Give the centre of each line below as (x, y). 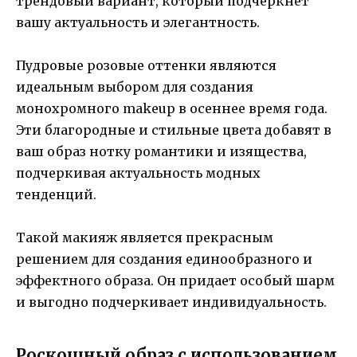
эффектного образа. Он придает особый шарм (175, 281)
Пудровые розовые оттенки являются (146, 66)
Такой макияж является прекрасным (145, 238)
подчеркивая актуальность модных (138, 173)
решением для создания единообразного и (164, 259)
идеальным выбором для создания (135, 87)
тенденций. (56, 195)
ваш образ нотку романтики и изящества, (161, 152)
